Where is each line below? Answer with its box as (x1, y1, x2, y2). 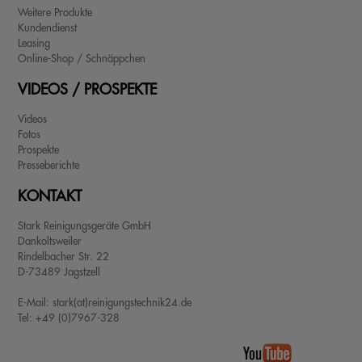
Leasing (18, 37, 51, 48)
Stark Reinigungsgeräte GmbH (18, 220, 152, 231)
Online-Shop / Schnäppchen (18, 53, 146, 64)
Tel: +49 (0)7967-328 (18, 312, 120, 323)
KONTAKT (18, 188, 82, 204)
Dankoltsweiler (18, 235, 82, 246)
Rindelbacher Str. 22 (18, 250, 110, 262)
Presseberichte (18, 159, 80, 170)
